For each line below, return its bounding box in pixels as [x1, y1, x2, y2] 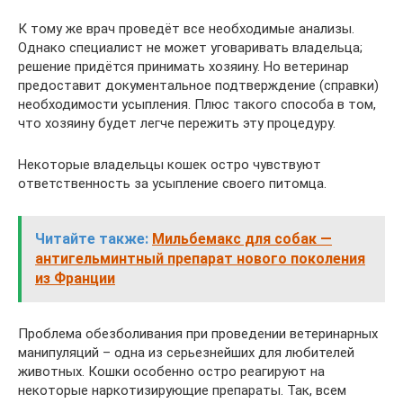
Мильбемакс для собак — [152, 230, 332, 248]
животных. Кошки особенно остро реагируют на [18, 363, 325, 381]
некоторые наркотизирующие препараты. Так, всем [18, 382, 346, 399]
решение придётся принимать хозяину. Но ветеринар [18, 58, 349, 76]
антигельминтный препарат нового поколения [35, 250, 365, 268]
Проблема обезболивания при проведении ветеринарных [18, 326, 378, 343]
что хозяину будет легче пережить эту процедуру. [18, 115, 336, 132]
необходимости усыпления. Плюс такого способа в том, [18, 96, 376, 113]
